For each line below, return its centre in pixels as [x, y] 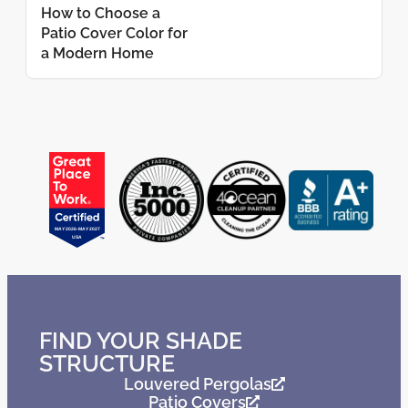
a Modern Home [97, 54]
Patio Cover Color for [114, 34]
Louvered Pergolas [197, 384]
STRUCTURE [107, 364]
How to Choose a [101, 14]
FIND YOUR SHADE [141, 341]
